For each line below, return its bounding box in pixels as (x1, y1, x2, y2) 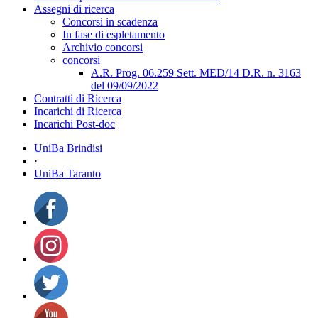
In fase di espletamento (62, 28, 165, 40)
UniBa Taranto (34, 167, 101, 180)
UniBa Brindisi (34, 141, 102, 154)
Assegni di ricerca (34, 2, 114, 15)
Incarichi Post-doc (34, 117, 115, 130)
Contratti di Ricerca (34, 92, 121, 104)
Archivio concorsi (62, 40, 143, 53)
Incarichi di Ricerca (34, 104, 121, 117)
